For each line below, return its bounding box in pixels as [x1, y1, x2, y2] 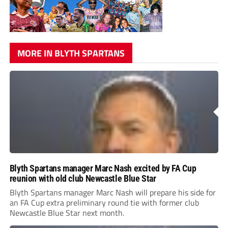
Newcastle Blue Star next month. [9, 207, 124, 219]
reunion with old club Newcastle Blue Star [9, 173, 156, 184]
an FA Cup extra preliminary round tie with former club [9, 196, 199, 209]
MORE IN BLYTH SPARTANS [17, 46, 125, 61]
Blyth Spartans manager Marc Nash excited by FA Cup [9, 163, 196, 174]
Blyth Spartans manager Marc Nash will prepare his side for [9, 186, 216, 199]
